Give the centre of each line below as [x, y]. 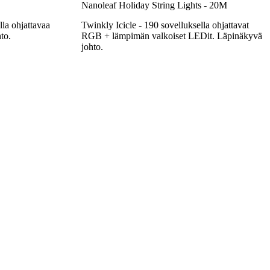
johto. [92, 46]
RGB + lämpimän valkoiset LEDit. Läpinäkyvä [171, 36]
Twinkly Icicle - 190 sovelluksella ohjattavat [165, 25]
